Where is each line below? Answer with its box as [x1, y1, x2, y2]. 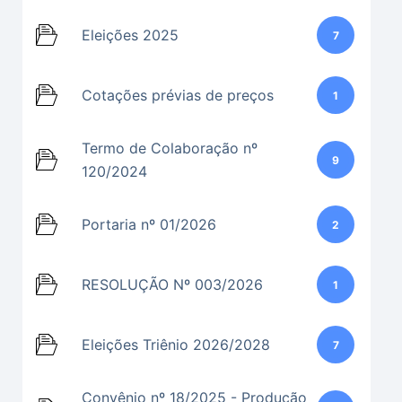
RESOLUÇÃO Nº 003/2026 [82, 275, 263, 293]
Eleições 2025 [82, 26, 179, 44]
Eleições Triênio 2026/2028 [82, 336, 270, 354]
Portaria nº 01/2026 [82, 215, 216, 233]
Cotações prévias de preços [82, 86, 274, 104]
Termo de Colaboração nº [82, 139, 258, 157]
